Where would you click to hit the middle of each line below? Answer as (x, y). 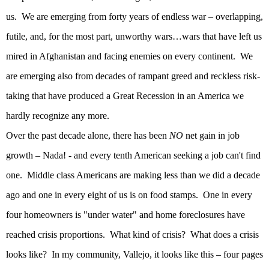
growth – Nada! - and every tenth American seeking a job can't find (133, 156)
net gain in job (211, 136)
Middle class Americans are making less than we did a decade (144, 175)
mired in (23, 56)
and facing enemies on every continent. (160, 56)
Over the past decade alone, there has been (88, 136)
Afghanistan (62, 56)
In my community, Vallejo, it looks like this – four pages (157, 255)
